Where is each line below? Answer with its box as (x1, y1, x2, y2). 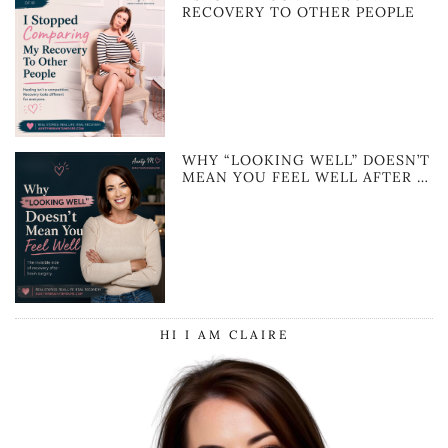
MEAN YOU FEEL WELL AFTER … (182, 168, 430, 187)
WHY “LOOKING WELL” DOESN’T (182, 151, 431, 170)
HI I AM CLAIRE (159, 326, 289, 342)
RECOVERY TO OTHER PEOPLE (182, 2, 416, 21)
